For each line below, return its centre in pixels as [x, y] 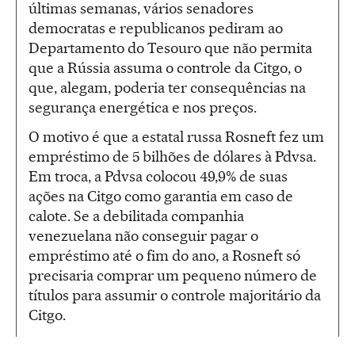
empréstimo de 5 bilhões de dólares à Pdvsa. [172, 157]
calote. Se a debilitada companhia [136, 216]
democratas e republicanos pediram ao [156, 29]
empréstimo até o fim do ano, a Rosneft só [164, 256]
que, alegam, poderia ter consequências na [167, 88]
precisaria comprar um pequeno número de [173, 276]
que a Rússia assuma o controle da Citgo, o [165, 68]
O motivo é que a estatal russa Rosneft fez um [176, 137]
